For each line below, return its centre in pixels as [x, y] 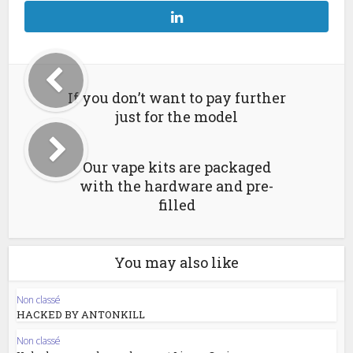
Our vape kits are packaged [176, 167]
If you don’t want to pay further [176, 98]
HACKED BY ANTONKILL [81, 314]
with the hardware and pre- [176, 186]
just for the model [176, 117]
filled [176, 205]
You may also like [176, 262]
